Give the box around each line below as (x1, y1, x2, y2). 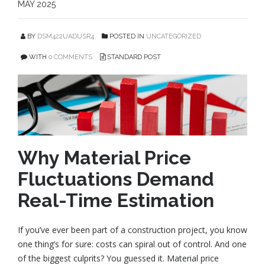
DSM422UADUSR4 (37, 32, 94, 40)
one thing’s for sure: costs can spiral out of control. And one (18, 238, 247, 250)
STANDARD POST (105, 53, 161, 61)
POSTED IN (108, 32, 146, 40)
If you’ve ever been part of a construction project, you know (18, 224, 247, 236)
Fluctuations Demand (18, 168, 214, 190)
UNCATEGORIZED (146, 32, 201, 40)
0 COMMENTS (49, 53, 92, 61)
